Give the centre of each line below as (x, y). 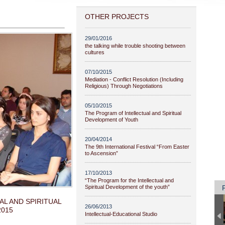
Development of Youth (111, 120)
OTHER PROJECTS (117, 17)
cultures (95, 52)
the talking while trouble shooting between (135, 46)
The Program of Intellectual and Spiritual (133, 113)
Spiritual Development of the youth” (127, 187)
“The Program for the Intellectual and (129, 180)
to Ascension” (101, 153)
